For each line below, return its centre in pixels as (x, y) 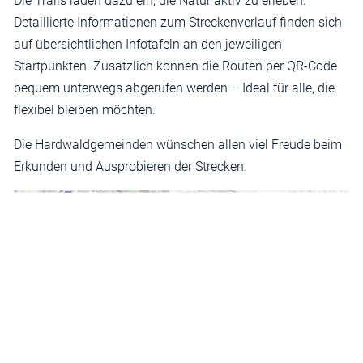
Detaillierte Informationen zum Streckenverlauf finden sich (178, 23)
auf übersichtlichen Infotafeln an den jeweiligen (148, 45)
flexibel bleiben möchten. (86, 110)
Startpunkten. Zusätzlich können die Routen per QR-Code (175, 66)
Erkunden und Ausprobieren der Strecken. (130, 167)
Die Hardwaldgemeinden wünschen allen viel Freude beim (178, 145)
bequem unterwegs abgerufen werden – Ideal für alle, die (174, 88)
